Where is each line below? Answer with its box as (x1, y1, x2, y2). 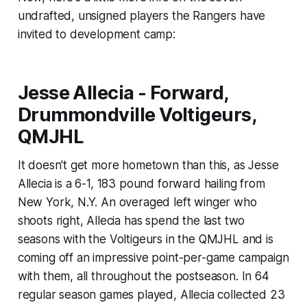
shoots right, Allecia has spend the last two (17, 214, 245, 228)
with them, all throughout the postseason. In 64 (17, 269, 269, 284)
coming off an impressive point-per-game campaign (17, 251, 289, 265)
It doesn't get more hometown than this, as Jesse (17, 158, 279, 173)
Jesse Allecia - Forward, (17, 82, 228, 105)
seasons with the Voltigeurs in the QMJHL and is (17, 232, 273, 247)
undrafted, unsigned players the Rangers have (17, 9, 266, 23)
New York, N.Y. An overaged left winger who (17, 195, 257, 210)
